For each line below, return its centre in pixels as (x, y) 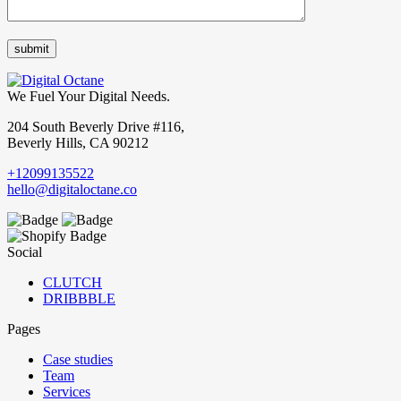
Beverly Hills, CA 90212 (78, 143)
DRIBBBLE (79, 299)
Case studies (78, 360)
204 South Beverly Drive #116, (96, 127)
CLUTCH (73, 283)
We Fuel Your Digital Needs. (89, 97)
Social (25, 252)
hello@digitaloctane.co (72, 190)
